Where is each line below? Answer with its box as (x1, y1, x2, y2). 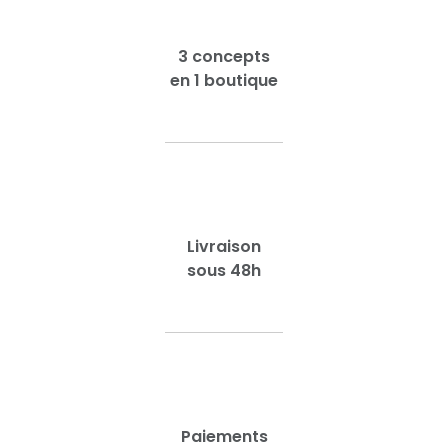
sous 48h (187, 259, 261, 282)
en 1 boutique (170, 69, 278, 92)
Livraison (187, 235, 261, 258)
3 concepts (178, 45, 270, 68)
